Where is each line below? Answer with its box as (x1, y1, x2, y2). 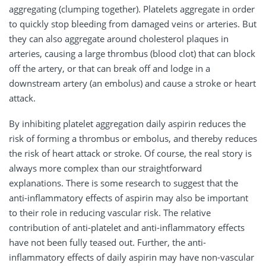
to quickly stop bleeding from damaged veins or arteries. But (9, 17, 256, 30)
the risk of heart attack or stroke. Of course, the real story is (9, 147, 252, 159)
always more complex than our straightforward (9, 161, 202, 174)
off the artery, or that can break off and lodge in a (9, 62, 210, 74)
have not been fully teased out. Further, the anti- (9, 236, 206, 248)
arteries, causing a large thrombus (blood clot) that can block (9, 47, 255, 59)
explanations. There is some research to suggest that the (9, 176, 238, 189)
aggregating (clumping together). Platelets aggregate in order (9, 2, 255, 15)
